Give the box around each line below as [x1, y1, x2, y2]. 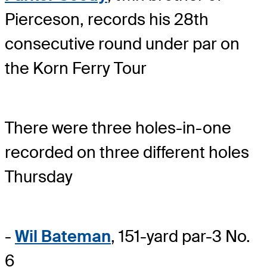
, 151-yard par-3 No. [111, 225, 250, 247]
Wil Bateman [15, 225, 111, 247]
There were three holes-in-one [5, 117, 231, 138]
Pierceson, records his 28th [5, 8, 209, 30]
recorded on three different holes [5, 141, 249, 163]
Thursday [5, 166, 73, 187]
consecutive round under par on [5, 33, 240, 54]
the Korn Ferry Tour [5, 57, 147, 79]
